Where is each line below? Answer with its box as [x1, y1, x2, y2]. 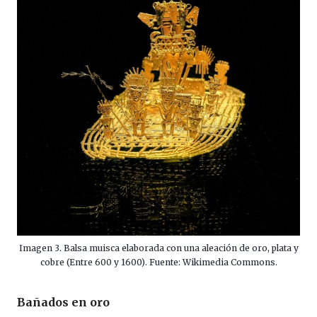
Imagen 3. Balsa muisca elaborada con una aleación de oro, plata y [18, 243, 299, 254]
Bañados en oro [17, 295, 110, 310]
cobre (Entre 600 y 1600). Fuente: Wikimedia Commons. [40, 257, 277, 268]
